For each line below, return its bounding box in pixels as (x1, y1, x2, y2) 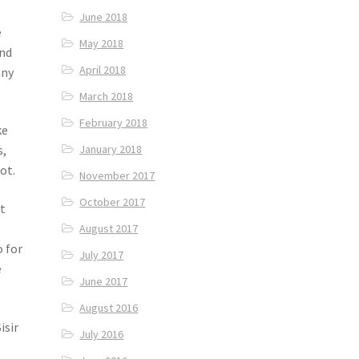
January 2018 (79, 142, 143, 157)
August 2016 (79, 301, 139, 316)
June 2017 (79, 274, 128, 289)
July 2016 (79, 327, 124, 342)
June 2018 (79, 10, 128, 25)
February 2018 (79, 115, 148, 131)
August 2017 (79, 221, 139, 236)
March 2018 (79, 89, 134, 104)
